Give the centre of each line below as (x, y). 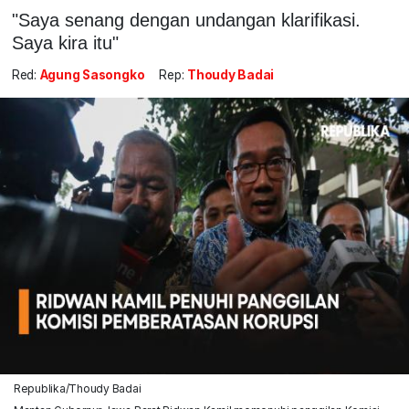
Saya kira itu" (65, 42)
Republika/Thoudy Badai (77, 388)
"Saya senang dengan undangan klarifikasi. (186, 20)
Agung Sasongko (92, 75)
